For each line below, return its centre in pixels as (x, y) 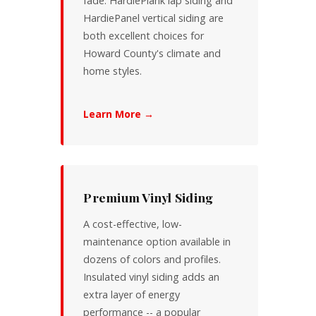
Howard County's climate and (152, 53)
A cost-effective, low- (133, 224)
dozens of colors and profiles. (152, 259)
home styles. (113, 71)
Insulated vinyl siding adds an (152, 276)
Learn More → (119, 114)
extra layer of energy (132, 294)
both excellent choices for (144, 35)
